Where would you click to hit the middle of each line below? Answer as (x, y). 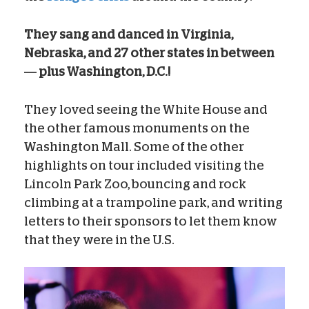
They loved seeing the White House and (146, 109)
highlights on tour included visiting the (144, 165)
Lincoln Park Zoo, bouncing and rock (135, 184)
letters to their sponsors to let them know (151, 221)
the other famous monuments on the (137, 128)
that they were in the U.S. (99, 240)
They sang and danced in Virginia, (129, 34)
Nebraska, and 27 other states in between (149, 53)
